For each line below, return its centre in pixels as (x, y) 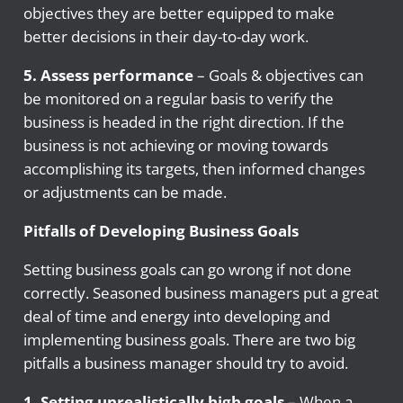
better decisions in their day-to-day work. (166, 37)
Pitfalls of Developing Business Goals (161, 231)
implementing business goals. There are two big (189, 340)
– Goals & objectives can (280, 76)
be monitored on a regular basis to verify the (178, 99)
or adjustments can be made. (125, 193)
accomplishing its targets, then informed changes (194, 169)
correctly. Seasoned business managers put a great (201, 293)
